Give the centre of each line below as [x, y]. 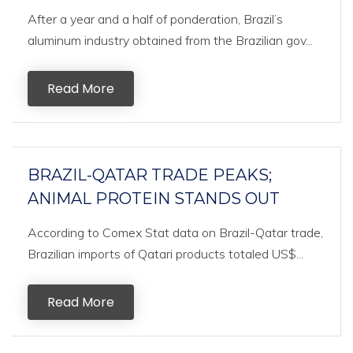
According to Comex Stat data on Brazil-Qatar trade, [175, 232]
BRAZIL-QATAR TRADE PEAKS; [150, 175]
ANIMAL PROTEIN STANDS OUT [154, 199]
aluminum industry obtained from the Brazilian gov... [170, 40]
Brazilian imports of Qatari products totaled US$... [165, 254]
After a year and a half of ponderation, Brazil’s [155, 19]
